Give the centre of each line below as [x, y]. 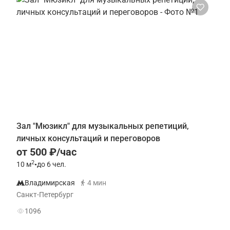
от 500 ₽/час [46, 152]
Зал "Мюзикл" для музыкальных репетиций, [103, 126]
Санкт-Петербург [45, 195]
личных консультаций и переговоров [88, 138]
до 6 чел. [52, 164]
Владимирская [50, 183]
